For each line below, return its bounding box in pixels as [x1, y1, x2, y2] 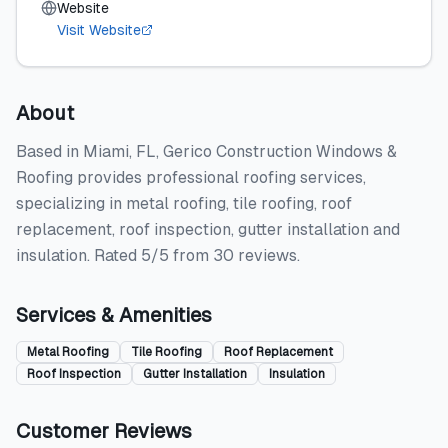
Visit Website [57, 22, 141, 38]
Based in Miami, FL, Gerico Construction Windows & [16, 142, 397, 161]
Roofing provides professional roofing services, [16, 168, 366, 187]
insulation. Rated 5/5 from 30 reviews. [16, 246, 300, 265]
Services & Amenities [16, 304, 212, 326]
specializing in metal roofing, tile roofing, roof [16, 194, 352, 213]
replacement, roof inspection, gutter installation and [16, 220, 400, 239]
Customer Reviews [16, 420, 192, 442]
